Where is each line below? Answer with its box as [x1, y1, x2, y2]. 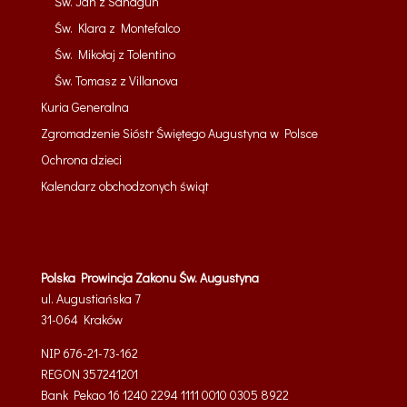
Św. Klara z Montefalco [54, 19, 180, 37]
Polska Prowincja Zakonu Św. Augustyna [40, 269, 259, 287]
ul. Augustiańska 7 [40, 290, 141, 308]
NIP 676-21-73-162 [40, 344, 138, 362]
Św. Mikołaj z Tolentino [54, 45, 175, 64]
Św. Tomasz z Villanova [54, 72, 178, 90]
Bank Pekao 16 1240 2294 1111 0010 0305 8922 [40, 386, 289, 404]
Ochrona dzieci [40, 151, 122, 169]
